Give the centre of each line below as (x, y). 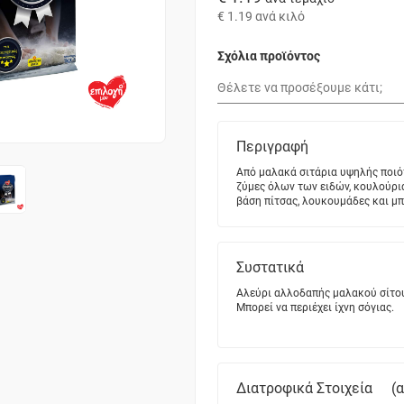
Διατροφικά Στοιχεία (304, 389)
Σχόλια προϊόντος (269, 55)
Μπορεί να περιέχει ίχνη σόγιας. (315, 308)
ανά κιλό (280, 16)
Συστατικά (270, 268)
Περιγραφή (272, 147)
